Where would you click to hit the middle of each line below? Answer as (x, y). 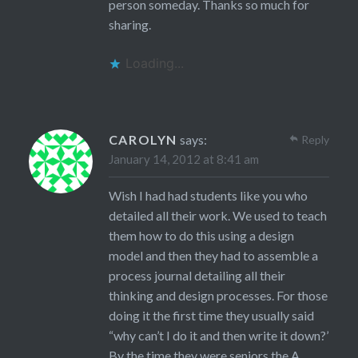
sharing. (129, 25)
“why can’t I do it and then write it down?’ (218, 336)
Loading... (154, 64)
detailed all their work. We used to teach (217, 216)
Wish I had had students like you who (208, 196)
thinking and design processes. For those (218, 296)
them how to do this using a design (201, 236)
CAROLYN (143, 140)
